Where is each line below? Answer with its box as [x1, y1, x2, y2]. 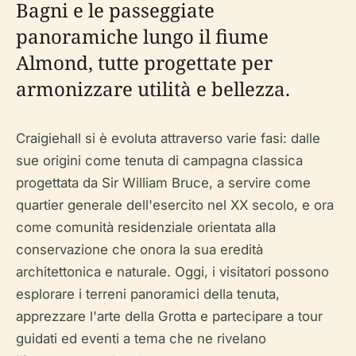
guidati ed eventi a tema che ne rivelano [16, 331, 266, 346]
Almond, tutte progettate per [16, 49, 273, 75]
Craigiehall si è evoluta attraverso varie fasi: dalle [16, 130, 320, 146]
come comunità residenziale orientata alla [16, 219, 276, 235]
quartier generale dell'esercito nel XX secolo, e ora [16, 197, 334, 213]
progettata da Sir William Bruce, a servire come [16, 175, 311, 191]
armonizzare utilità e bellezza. [16, 75, 290, 102]
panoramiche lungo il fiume [16, 23, 269, 49]
